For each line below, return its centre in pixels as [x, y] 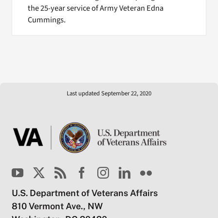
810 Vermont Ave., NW [57, 206]
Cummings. [46, 20]
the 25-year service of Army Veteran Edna [95, 9]
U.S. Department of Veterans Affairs [84, 193]
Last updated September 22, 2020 [109, 94]
